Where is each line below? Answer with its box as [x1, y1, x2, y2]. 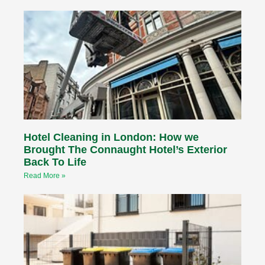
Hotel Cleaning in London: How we [24, 131, 199, 143]
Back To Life [24, 156, 86, 168]
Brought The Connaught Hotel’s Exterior [24, 143, 227, 156]
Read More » [24, 171, 66, 180]
